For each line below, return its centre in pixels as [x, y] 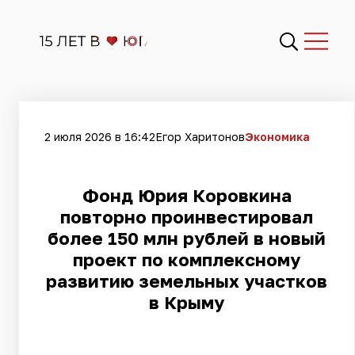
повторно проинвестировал [187, 217]
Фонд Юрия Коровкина [187, 195]
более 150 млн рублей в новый [187, 238]
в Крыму [187, 302]
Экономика [277, 136]
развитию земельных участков [187, 281]
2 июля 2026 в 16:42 [100, 136]
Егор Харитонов [200, 136]
